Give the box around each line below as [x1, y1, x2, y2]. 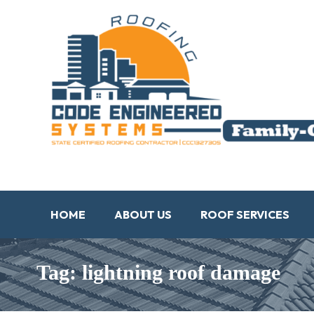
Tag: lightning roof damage [36, 261, 280, 285]
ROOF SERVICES [200, 207, 289, 222]
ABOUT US [114, 207, 172, 222]
